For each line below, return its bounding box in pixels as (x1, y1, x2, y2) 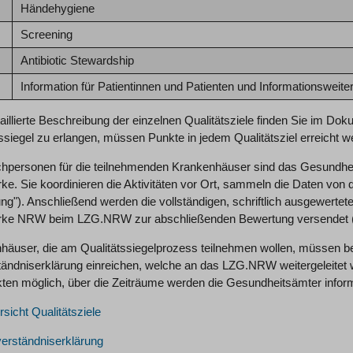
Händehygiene (20, 2, 95, 15)
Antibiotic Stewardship (20, 54, 134, 67)
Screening (20, 28, 72, 41)
